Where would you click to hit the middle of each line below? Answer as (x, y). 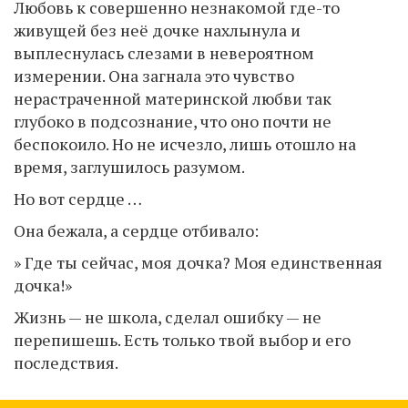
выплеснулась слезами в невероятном (164, 52)
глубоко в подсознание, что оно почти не (173, 121)
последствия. (66, 362)
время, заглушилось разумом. (129, 166)
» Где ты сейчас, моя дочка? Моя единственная (198, 262)
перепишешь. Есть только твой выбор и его (182, 339)
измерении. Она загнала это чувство (154, 75)
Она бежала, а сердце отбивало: (136, 230)
